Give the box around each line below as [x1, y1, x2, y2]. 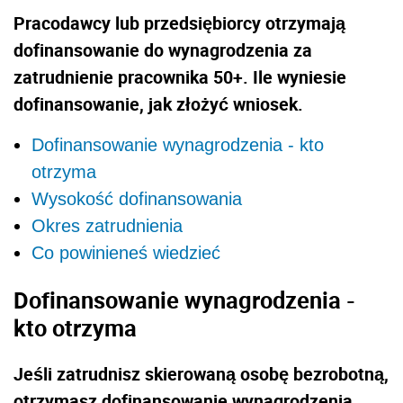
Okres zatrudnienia [31, 216, 183, 237]
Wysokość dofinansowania [31, 189, 242, 210]
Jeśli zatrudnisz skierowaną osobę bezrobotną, [13, 362, 389, 387]
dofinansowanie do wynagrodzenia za [13, 38, 312, 63]
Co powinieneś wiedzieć [31, 243, 220, 264]
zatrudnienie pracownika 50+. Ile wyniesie [13, 65, 346, 90]
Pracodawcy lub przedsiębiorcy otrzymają [13, 11, 345, 36]
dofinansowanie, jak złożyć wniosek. [13, 92, 303, 117]
